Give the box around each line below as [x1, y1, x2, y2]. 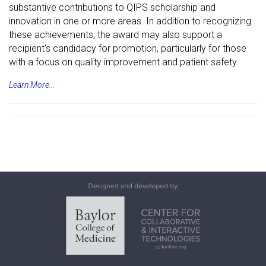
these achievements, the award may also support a [9, 29, 222, 41]
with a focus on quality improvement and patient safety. [9, 56, 239, 68]
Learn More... [9, 80, 55, 90]
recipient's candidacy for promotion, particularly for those [9, 43, 246, 55]
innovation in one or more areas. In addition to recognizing [9, 15, 251, 27]
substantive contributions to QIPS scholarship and [9, 2, 216, 14]
